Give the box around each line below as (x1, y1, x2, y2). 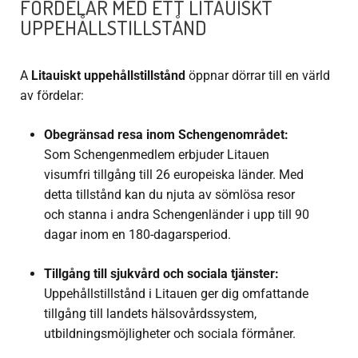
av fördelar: (20, 88, 84, 104)
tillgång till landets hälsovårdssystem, (44, 306, 257, 322)
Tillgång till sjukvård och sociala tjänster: (44, 266, 279, 282)
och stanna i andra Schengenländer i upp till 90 (44, 207, 309, 223)
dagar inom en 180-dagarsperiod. (44, 227, 231, 243)
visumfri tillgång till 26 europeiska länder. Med (44, 167, 304, 183)
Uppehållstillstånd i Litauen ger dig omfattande (44, 286, 308, 302)
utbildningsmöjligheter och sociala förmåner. (44, 326, 296, 342)
